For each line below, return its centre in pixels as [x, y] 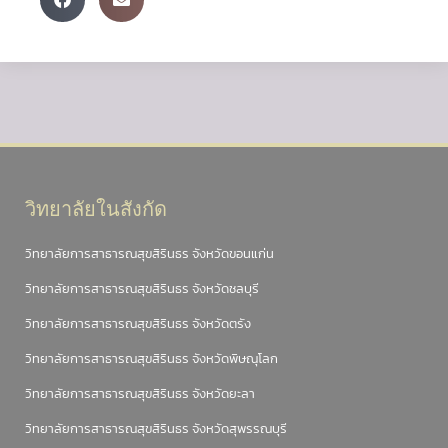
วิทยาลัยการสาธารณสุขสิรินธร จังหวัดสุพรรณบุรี [156, 428]
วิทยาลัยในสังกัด [96, 209]
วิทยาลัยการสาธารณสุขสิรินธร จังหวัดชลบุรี [142, 288]
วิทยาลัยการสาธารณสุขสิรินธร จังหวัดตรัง [138, 323]
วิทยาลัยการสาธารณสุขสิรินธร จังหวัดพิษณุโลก [151, 358]
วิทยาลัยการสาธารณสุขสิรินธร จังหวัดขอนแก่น [149, 253]
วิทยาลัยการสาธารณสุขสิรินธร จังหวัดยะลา [140, 393]
